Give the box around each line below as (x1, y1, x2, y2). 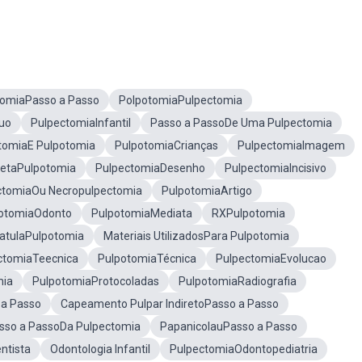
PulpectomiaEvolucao (216, 252, 326, 265)
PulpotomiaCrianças (115, 139, 218, 152)
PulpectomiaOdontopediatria (170, 343, 318, 356)
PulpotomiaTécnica (98, 252, 196, 265)
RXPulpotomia (212, 207, 285, 220)
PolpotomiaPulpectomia (119, 94, 242, 107)
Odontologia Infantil (50, 343, 150, 356)
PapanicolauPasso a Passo (160, 320, 297, 333)
